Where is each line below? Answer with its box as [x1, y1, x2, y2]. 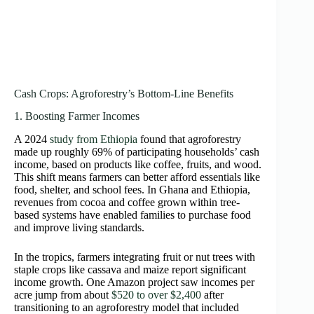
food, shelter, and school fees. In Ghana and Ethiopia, [14, 184, 250, 196]
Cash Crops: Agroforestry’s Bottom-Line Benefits [14, 87, 233, 100]
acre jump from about [14, 289, 111, 301]
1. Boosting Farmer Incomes [14, 110, 139, 123]
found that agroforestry [137, 133, 241, 146]
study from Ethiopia [50, 133, 137, 146]
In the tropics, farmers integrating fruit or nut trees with [14, 251, 255, 264]
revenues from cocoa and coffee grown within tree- [14, 196, 240, 209]
